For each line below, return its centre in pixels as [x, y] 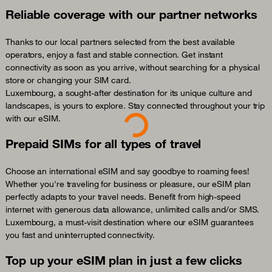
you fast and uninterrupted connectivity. [80, 235]
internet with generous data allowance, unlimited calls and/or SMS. [133, 210]
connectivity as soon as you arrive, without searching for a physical [133, 68]
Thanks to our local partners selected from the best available [120, 42]
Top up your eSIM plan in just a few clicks [124, 260]
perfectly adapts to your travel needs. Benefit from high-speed [123, 197]
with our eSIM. [33, 119]
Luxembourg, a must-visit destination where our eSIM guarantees [130, 223]
